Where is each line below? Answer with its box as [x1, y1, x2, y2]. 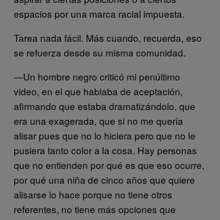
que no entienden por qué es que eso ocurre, [14, 158, 204, 172]
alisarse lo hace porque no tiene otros [14, 188, 172, 201]
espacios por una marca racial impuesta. [14, 7, 185, 21]
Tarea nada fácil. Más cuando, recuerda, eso [14, 31, 202, 45]
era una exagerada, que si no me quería [14, 114, 183, 128]
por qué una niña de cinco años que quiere [14, 173, 195, 187]
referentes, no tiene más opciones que [14, 202, 176, 216]
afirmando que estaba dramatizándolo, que [14, 99, 195, 113]
